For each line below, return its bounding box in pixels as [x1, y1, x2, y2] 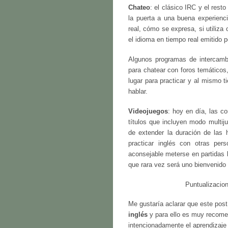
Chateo [128, 4, 150, 12]
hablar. [128, 88, 148, 96]
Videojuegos [128, 107, 168, 115]
